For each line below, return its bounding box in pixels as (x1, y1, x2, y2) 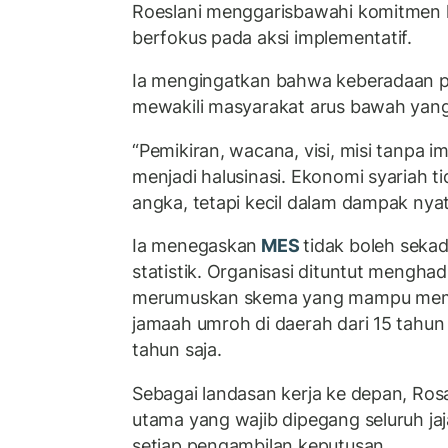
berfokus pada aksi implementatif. (132, 26, 413, 48)
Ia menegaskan (132, 235, 258, 257)
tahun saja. (132, 339, 222, 361)
